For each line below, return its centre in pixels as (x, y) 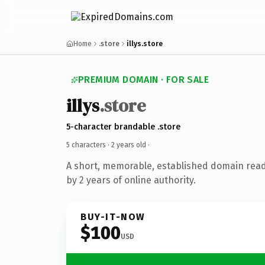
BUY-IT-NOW (113, 216)
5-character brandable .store (123, 127)
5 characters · (89, 145)
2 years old (129, 145)
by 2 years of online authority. (131, 180)
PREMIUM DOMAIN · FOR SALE (143, 80)
